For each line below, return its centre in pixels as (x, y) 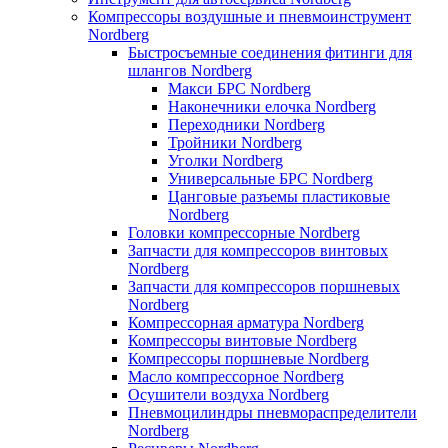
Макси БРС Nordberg (239, 88)
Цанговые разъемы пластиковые (279, 196)
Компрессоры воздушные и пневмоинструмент (249, 16)
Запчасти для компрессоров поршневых (264, 286)
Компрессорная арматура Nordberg (246, 322)
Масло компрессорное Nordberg (236, 376)
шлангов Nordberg (190, 70)
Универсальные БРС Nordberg (270, 178)
